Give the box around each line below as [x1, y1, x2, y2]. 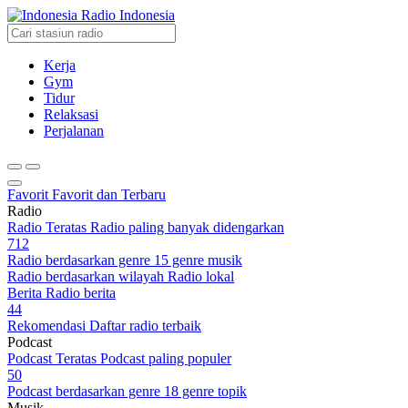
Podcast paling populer [100, 351, 231, 366]
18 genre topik [164, 383, 247, 399]
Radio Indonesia [81, 7, 175, 23]
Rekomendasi [7, 318, 86, 333]
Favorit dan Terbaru [52, 187, 166, 202]
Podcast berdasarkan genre [7, 383, 160, 399]
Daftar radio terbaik [89, 318, 201, 333]
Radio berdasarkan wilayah [7, 269, 164, 284]
